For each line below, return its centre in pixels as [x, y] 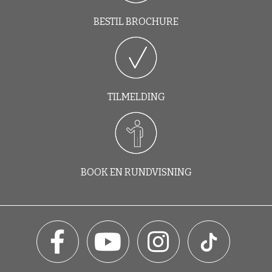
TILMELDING [136, 97]
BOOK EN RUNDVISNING [136, 172]
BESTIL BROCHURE [136, 22]
